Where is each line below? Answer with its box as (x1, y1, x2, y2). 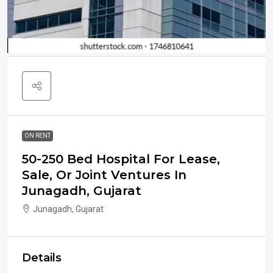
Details (22, 251, 62, 265)
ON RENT (24, 132, 51, 140)
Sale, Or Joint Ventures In (22, 168, 186, 183)
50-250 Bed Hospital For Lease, (22, 152, 220, 167)
